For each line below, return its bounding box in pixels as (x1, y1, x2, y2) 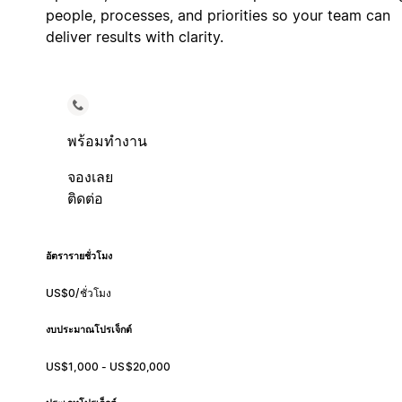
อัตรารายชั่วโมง (45, 249, 112, 262)
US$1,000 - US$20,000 (45, 359, 171, 373)
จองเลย (66, 167, 113, 186)
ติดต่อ (66, 188, 103, 207)
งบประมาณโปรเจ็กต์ (45, 323, 132, 336)
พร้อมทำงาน (66, 131, 147, 150)
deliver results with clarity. (45, 27, 223, 46)
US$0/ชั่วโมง (45, 285, 112, 300)
